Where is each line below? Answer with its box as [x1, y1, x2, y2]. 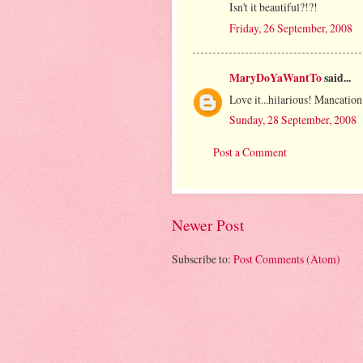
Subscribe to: [172, 251, 233, 267]
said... [322, 69, 351, 86]
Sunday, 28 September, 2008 [229, 112, 357, 128]
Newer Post [172, 214, 244, 235]
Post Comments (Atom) [233, 251, 340, 267]
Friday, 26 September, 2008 [229, 20, 352, 36]
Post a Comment [213, 144, 287, 160]
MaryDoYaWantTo [229, 69, 322, 86]
